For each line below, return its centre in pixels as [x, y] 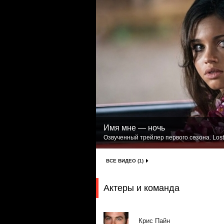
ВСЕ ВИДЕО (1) [125, 161]
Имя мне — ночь [134, 128]
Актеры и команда [141, 188]
